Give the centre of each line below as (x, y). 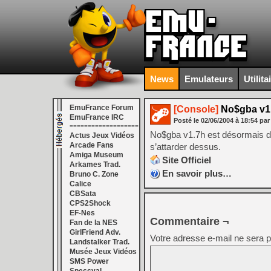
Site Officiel (187, 160)
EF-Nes (82, 213)
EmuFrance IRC (97, 117)
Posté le (187, 120)
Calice (80, 184)
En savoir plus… (197, 173)
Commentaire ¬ (190, 221)
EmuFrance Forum (102, 108)
